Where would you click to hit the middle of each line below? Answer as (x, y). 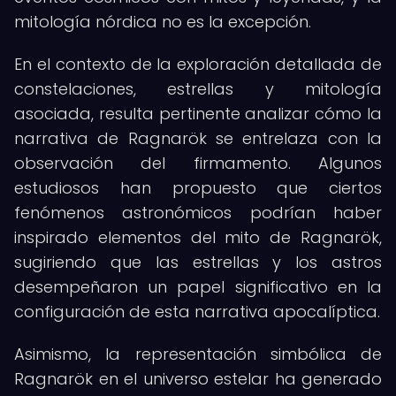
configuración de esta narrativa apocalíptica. (197, 312)
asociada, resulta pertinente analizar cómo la (198, 114)
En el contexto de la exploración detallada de (198, 64)
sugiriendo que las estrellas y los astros (198, 262)
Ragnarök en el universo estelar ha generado (198, 379)
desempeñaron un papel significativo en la (198, 287)
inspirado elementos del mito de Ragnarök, (198, 237)
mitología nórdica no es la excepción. (163, 22)
